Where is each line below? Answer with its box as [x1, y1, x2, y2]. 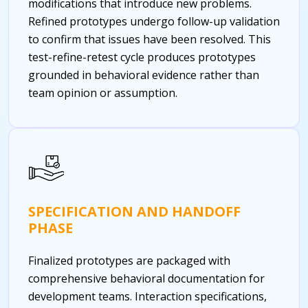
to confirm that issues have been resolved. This [28, 31, 271, 47]
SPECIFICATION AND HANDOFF [28, 201, 241, 221]
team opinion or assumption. [28, 85, 177, 100]
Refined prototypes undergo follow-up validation [28, 13, 280, 29]
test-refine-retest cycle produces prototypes [28, 49, 256, 65]
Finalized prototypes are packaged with [28, 252, 230, 268]
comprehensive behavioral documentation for [28, 270, 265, 286]
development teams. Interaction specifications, [28, 288, 267, 304]
